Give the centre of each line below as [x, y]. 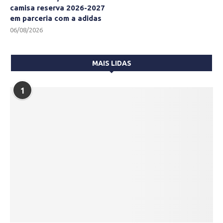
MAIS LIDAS [111, 63]
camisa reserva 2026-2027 [57, 8]
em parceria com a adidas [56, 18]
